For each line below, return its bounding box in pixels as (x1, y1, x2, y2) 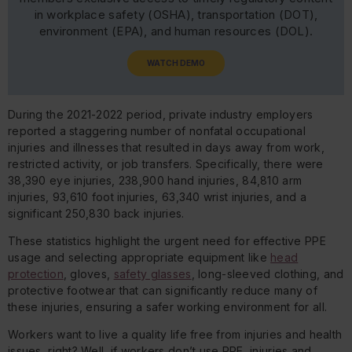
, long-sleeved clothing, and (191, 267, 344, 281)
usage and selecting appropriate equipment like (8, 251, 271, 265)
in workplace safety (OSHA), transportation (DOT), (34, 7, 318, 23)
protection (8, 267, 64, 281)
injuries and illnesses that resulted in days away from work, (8, 141, 324, 155)
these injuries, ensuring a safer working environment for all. (8, 300, 328, 314)
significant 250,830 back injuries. (8, 207, 185, 221)
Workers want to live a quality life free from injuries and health (8, 328, 343, 342)
